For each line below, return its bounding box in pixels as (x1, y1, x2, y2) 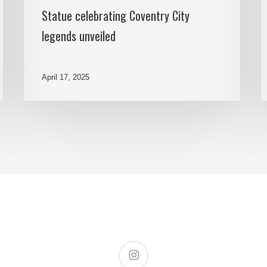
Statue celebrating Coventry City (42, 7, 190, 25)
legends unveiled (42, 27, 116, 45)
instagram (118, 243, 150, 252)
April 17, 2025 (42, 72, 90, 82)
